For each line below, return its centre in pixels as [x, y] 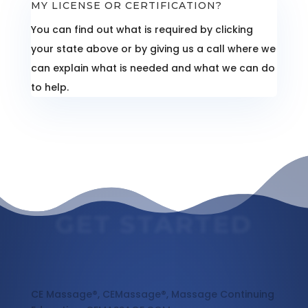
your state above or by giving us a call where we [153, 49]
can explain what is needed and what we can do [153, 68]
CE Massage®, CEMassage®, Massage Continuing [152, 295]
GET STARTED [154, 224]
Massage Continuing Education [118, 274]
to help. [49, 88]
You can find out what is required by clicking [142, 30]
